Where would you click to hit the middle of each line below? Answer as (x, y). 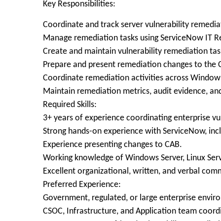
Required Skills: (70, 105)
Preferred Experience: (82, 185)
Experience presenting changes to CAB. (112, 145)
